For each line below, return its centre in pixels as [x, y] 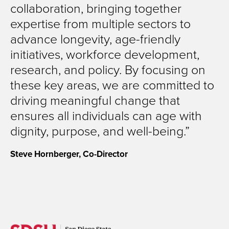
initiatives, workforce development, [105, 54]
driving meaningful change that [95, 100]
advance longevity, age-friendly [95, 39]
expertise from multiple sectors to [100, 23]
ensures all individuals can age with [106, 115]
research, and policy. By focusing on [108, 69]
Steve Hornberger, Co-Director [69, 154]
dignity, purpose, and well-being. [98, 131]
